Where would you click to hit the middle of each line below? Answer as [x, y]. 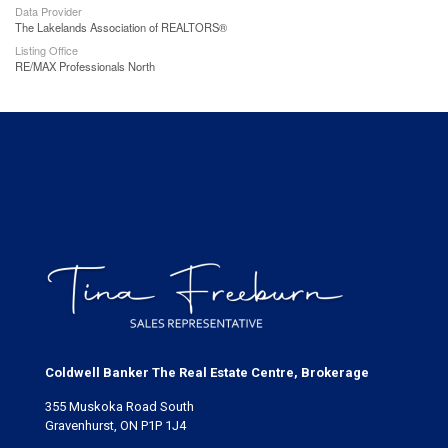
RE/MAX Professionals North [85, 66]
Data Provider [48, 11]
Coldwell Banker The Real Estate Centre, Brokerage [207, 372]
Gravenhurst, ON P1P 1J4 [115, 425]
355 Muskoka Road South [119, 406]
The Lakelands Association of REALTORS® [121, 27]
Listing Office [46, 50]
